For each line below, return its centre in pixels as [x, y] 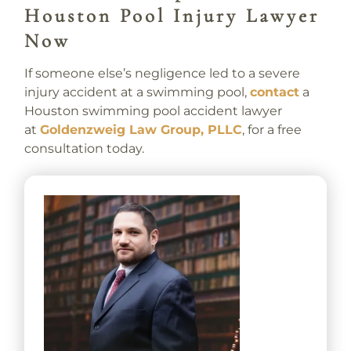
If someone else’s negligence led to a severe [162, 73]
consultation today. [85, 148]
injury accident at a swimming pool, [137, 92]
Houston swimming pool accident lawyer [153, 110]
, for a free [271, 129]
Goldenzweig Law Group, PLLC [141, 129]
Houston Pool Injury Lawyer [172, 16]
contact [274, 92]
